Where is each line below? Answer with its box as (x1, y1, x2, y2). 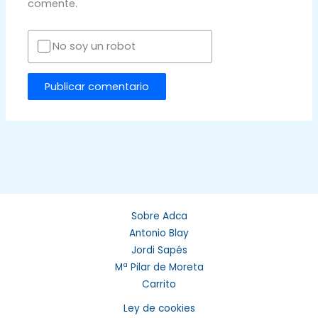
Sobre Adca (131, 209, 187, 223)
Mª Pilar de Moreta (114, 261, 204, 274)
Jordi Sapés (131, 243, 187, 257)
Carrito (142, 278, 176, 291)
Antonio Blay (129, 226, 189, 240)
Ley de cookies (123, 302, 195, 315)
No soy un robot (53, 39, 136, 54)
